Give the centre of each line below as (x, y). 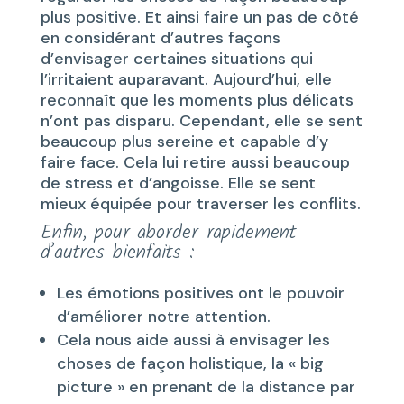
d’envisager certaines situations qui (176, 58)
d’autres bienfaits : (117, 252)
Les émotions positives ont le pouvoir (200, 293)
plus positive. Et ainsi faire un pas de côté (199, 17)
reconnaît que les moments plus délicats (197, 100)
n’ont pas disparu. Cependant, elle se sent (201, 120)
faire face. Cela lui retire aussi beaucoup (195, 162)
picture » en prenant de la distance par (206, 386)
